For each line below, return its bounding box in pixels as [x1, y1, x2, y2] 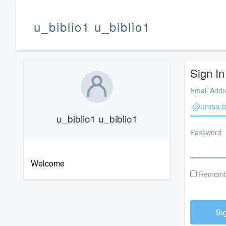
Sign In [190, 65, 224, 81]
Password [190, 127, 221, 137]
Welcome [31, 157, 65, 169]
